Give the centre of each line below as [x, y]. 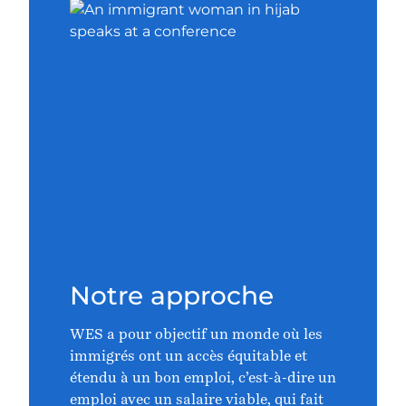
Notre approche [172, 295]
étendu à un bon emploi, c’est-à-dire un [203, 377]
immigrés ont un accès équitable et [188, 356]
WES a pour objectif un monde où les [196, 334]
